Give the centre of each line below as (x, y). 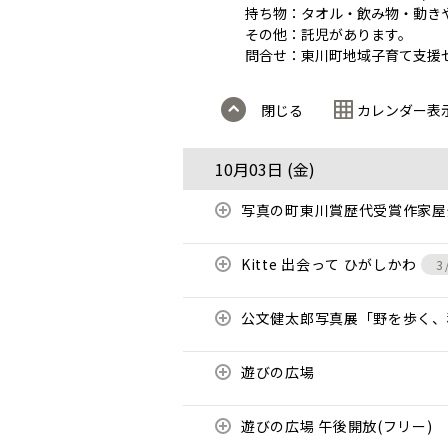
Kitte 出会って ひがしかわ (331, 264)
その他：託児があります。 (328, 34)
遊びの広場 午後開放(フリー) (337, 426)
